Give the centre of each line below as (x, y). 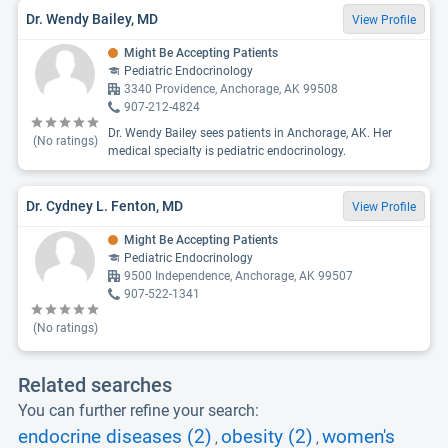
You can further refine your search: (138, 410)
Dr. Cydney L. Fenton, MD (104, 205)
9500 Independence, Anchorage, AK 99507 (238, 276)
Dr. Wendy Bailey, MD (92, 18)
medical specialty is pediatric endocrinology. (227, 151)
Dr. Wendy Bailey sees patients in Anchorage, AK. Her (250, 133)
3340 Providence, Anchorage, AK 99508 (231, 89)
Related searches (95, 385)
